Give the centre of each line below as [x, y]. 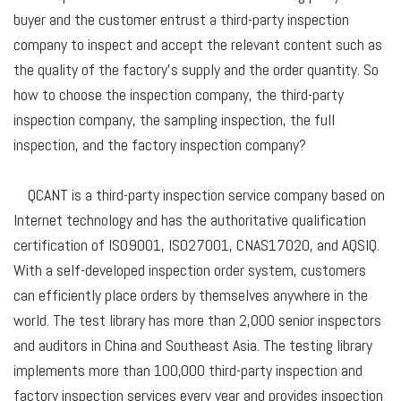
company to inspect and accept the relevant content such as [198, 45]
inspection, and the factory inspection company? [160, 145]
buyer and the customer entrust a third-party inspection [181, 20]
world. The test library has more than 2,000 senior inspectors [197, 320]
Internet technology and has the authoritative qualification [190, 220]
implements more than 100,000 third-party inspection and [188, 371]
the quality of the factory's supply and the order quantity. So [196, 70]
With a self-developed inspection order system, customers [190, 270]
